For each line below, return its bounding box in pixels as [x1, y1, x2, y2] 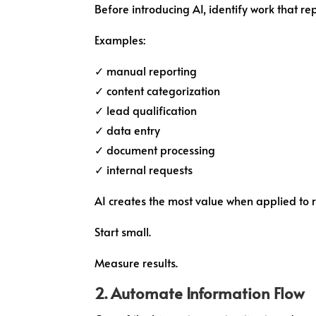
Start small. [95, 223, 152, 239]
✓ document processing [95, 141, 216, 157]
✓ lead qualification [95, 102, 197, 118]
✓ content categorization [95, 82, 221, 98]
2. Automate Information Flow [95, 281, 305, 303]
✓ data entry [95, 121, 161, 138]
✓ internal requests [95, 161, 193, 177]
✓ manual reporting [95, 62, 197, 78]
